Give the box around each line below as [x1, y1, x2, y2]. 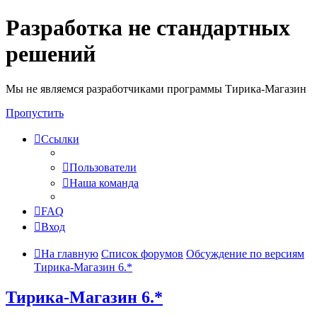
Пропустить [6, 106, 64, 119]
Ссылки [41, 132, 79, 145]
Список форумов [101, 247, 183, 260]
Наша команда [69, 176, 139, 189]
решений [6, 41, 96, 67]
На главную [41, 247, 98, 260]
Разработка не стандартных [6, 15, 290, 41]
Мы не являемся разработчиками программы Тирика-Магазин [6, 82, 306, 95]
